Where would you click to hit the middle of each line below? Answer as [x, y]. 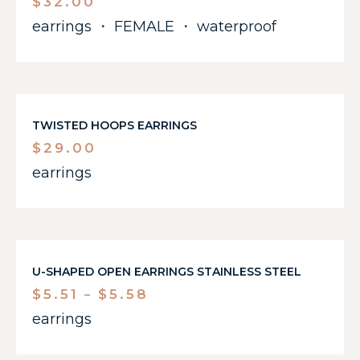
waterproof [237, 27]
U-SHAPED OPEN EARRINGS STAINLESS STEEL [167, 272]
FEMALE [144, 27]
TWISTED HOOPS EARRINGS [115, 125]
